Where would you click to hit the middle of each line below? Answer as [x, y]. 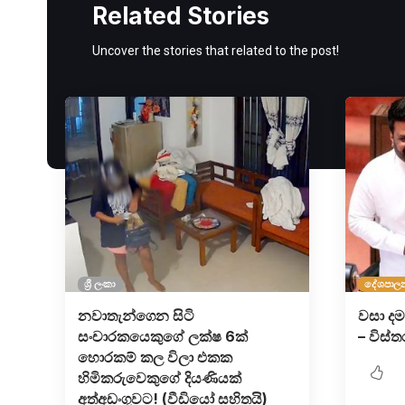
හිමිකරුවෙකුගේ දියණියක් [159, 378]
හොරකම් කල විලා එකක [155, 358]
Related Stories [181, 16]
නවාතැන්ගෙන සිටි [136, 316]
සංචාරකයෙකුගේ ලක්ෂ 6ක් [162, 337]
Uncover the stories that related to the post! [216, 51]
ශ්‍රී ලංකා [100, 284]
